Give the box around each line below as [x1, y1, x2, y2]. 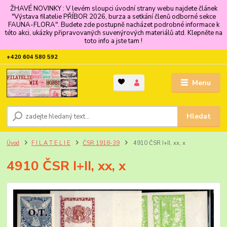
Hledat [186, 111, 211, 121]
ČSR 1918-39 [82, 139, 120, 147]
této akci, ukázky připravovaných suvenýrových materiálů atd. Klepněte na [5, 28, 222, 37]
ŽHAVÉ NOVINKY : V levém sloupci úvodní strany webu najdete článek [10, 4, 217, 13]
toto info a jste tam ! [85, 36, 142, 46]
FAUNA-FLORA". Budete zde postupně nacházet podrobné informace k [8, 20, 219, 29]
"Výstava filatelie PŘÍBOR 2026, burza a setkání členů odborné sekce [11, 12, 216, 21]
